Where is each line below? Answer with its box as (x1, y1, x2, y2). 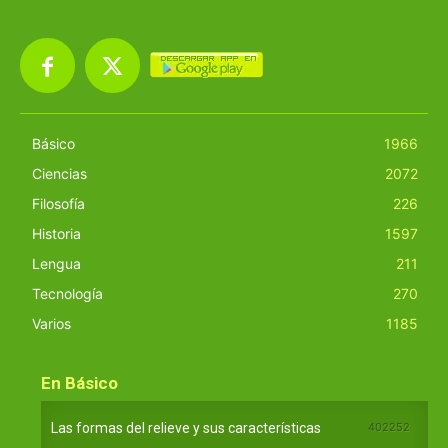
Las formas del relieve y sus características (51, 419, 321, 436)
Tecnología (32, 284, 103, 302)
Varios (32, 314, 71, 332)
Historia (32, 224, 81, 242)
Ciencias (32, 164, 87, 182)
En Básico (41, 372, 118, 393)
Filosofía (32, 194, 85, 212)
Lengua (32, 254, 81, 272)
